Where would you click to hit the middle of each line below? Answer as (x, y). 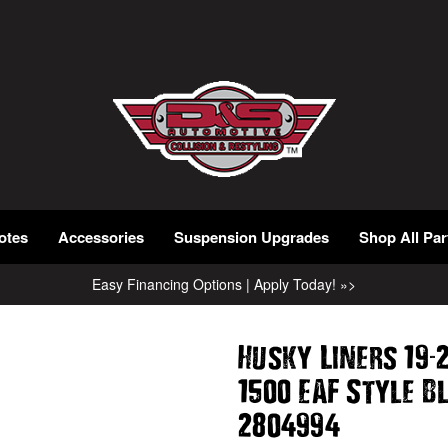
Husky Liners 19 (333, 356)
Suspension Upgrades (251, 237)
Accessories (101, 237)
